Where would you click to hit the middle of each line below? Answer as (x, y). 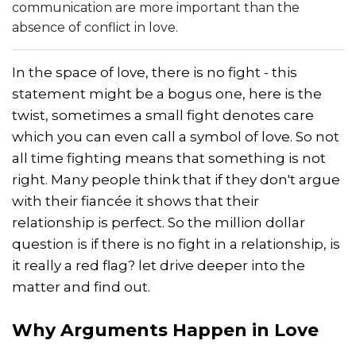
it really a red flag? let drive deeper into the (159, 265)
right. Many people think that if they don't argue (176, 179)
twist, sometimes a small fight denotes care (163, 115)
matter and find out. (81, 286)
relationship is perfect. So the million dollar (159, 222)
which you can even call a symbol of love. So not (176, 136)
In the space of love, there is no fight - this (155, 72)
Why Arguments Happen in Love (165, 330)
